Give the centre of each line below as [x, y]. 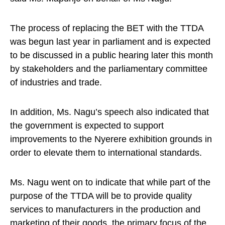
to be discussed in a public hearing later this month [111, 55]
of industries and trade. [56, 82]
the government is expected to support [87, 126]
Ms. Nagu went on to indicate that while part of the [110, 182]
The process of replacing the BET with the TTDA [107, 28]
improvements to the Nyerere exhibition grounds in [111, 139]
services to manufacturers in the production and [105, 209]
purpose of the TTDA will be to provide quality [101, 196]
